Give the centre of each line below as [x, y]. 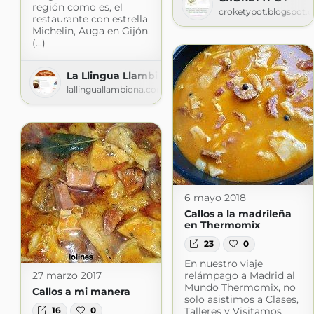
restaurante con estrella [90, 19]
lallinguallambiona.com [116, 90]
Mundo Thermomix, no [240, 287]
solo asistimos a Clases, [241, 299]
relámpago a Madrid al [239, 275]
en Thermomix [222, 225]
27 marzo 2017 [67, 276]
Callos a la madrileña [238, 214]
